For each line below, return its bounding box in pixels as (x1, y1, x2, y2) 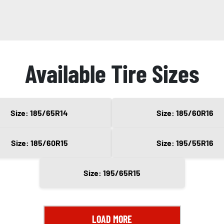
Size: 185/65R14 (10, 108, 68, 118)
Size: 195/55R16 (156, 138, 213, 148)
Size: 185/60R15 (10, 138, 68, 148)
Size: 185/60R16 (156, 108, 213, 118)
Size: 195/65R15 (83, 168, 140, 178)
